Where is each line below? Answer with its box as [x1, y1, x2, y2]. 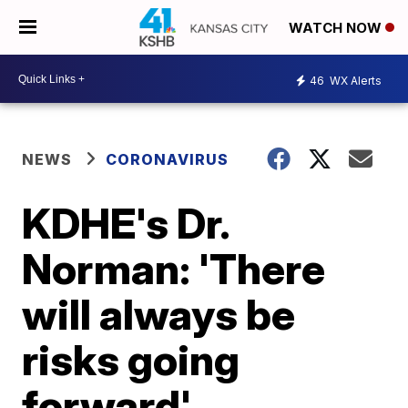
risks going [22, 334, 240, 385]
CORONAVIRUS [106, 150, 229, 168]
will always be [22, 289, 296, 340]
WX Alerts [327, 73, 382, 87]
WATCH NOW [289, 19, 385, 37]
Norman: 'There [22, 243, 326, 294]
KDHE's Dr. [22, 198, 229, 249]
